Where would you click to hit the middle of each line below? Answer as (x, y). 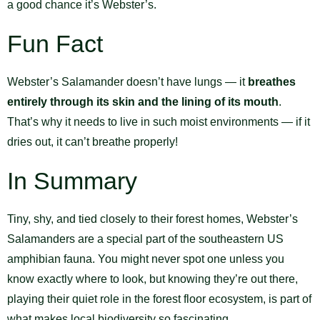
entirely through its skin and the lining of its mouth (143, 101)
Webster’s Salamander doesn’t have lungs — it (127, 81)
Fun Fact (55, 43)
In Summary (72, 180)
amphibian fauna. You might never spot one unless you (146, 259)
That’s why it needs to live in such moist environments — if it (159, 121)
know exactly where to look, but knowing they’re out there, (152, 279)
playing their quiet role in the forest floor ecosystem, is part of (159, 299)
